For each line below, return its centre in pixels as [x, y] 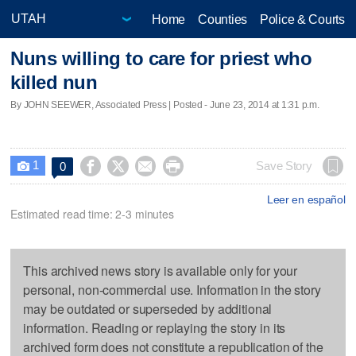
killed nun [54, 83]
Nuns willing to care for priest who [161, 59]
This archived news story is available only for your [161, 270]
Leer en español [306, 199]
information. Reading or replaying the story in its [155, 327]
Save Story [284, 166]
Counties [222, 19]
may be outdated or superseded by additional [148, 308]
